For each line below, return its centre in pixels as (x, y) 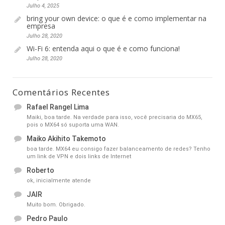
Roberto (40, 171)
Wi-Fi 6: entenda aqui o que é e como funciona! (103, 49)
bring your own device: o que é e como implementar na (117, 19)
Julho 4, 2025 (43, 6)
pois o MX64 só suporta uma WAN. (73, 125)
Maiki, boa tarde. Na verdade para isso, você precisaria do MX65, (115, 118)
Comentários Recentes (61, 92)
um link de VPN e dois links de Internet (79, 157)
